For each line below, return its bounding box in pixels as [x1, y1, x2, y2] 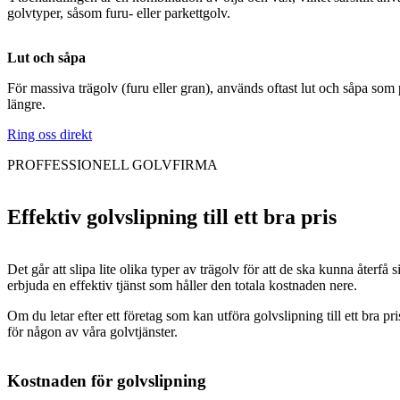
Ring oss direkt [7, 127, 92, 143]
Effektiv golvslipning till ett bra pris [7, 205, 337, 229]
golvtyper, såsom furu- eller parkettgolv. [7, 5, 230, 21]
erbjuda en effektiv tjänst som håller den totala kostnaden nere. [7, 278, 357, 294]
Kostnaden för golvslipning [7, 371, 206, 390]
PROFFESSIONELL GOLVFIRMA [7, 157, 218, 173]
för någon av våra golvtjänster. [7, 324, 178, 340]
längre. [7, 96, 46, 112]
